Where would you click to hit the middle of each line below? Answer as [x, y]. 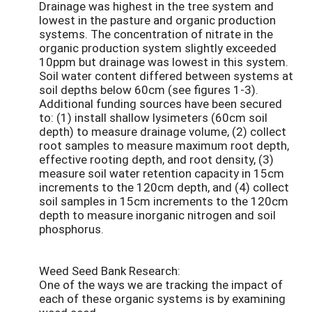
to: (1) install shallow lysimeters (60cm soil [153, 117]
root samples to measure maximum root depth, [164, 145]
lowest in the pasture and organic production [157, 19]
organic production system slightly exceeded [158, 47]
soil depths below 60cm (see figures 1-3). [149, 89]
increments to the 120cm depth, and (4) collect [164, 187]
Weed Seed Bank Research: [110, 270]
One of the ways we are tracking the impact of [161, 284]
